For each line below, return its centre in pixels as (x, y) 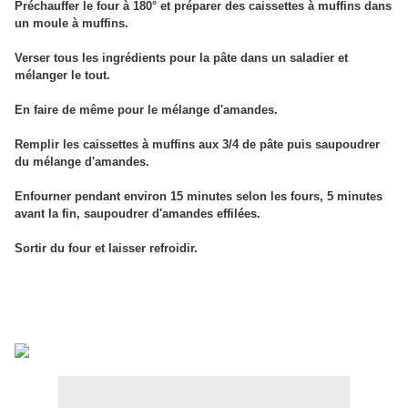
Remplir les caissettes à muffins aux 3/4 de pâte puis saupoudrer (197, 145)
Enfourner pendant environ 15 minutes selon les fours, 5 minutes (199, 197)
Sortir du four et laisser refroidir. (106, 249)
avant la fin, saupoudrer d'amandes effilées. (138, 214)
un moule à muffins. (71, 24)
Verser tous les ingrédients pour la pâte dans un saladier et (181, 58)
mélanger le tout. (62, 76)
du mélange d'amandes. (82, 162)
